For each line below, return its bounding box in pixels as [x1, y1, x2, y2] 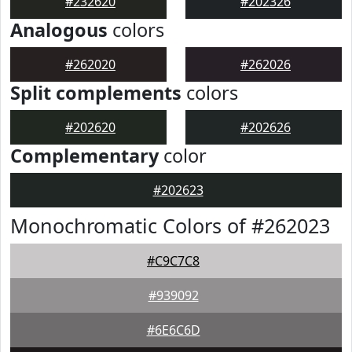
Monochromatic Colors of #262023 [10, 212, 330, 239]
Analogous [10, 17, 108, 42]
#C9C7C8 [147, 252, 200, 269]
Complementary [10, 143, 159, 168]
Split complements [10, 80, 181, 105]
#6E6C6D [146, 321, 200, 339]
